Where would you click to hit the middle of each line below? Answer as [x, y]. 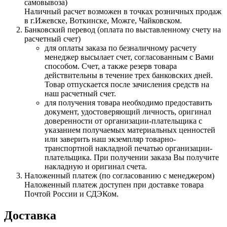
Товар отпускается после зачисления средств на [127, 84]
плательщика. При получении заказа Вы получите [132, 157]
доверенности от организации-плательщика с [123, 121]
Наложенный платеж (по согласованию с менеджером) [119, 175]
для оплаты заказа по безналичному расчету [121, 48]
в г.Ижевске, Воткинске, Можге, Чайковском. [103, 20]
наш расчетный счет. [80, 93]
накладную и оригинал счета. [96, 166]
